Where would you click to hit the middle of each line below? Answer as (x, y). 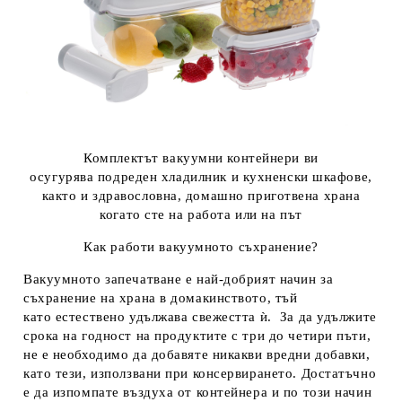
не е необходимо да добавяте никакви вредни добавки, (197, 355)
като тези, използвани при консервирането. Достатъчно (200, 374)
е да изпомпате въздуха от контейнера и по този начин (198, 393)
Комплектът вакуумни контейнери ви (201, 158)
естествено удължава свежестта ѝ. (166, 317)
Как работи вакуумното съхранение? (201, 247)
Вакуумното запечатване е (110, 280)
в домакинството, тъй (227, 298)
